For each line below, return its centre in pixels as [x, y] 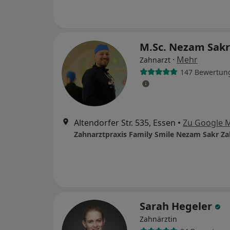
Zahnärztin [158, 219]
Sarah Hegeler [177, 206]
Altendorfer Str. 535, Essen [125, 123]
